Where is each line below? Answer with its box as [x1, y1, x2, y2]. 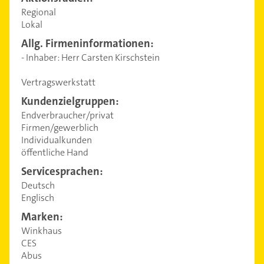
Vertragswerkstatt [21, 76, 95, 89]
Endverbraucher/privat [21, 109, 114, 122]
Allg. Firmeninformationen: [21, 37, 154, 51]
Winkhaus [21, 225, 62, 237]
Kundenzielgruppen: [21, 94, 119, 109]
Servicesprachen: [21, 164, 103, 179]
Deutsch [21, 179, 55, 192]
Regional [21, 6, 56, 19]
